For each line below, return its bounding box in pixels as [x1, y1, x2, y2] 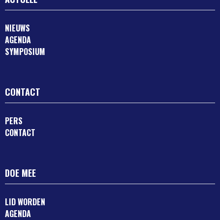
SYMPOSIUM [5, 46, 45, 58]
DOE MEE [5, 166, 36, 180]
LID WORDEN [5, 196, 45, 208]
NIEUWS [5, 22, 30, 34]
